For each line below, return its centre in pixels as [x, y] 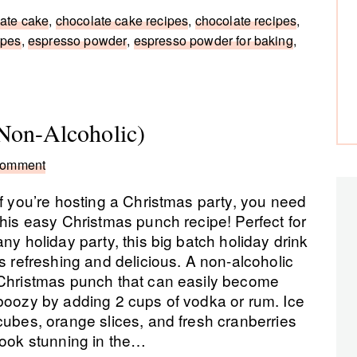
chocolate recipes [246, 20]
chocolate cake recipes [122, 20]
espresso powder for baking [213, 40]
